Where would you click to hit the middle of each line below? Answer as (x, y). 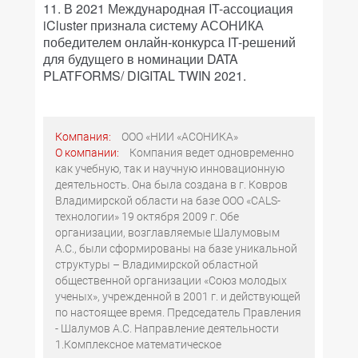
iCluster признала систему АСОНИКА (153, 25)
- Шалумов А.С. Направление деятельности (167, 328)
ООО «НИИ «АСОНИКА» (180, 137)
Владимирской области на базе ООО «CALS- (168, 201)
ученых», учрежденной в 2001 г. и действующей (178, 296)
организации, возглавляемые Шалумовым (167, 233)
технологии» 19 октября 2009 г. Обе (147, 217)
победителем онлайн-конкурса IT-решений (169, 42)
